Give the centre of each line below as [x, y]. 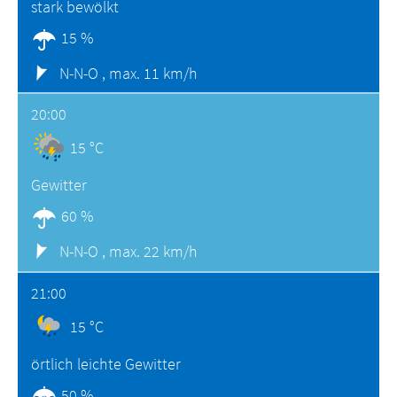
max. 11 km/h [153, 73]
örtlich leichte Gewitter [106, 363]
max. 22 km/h [153, 252]
